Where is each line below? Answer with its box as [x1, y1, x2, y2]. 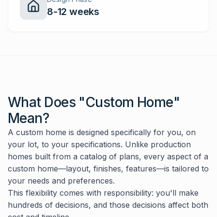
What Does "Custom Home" [8, 94, 180, 110]
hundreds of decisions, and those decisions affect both [8, 200, 208, 210]
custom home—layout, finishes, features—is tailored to [8, 164, 209, 173]
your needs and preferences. [8, 176, 115, 186]
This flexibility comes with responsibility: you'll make [8, 188, 199, 198]
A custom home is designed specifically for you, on [8, 127, 196, 137]
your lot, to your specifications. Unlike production [8, 139, 191, 149]
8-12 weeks [47, 5, 99, 17]
